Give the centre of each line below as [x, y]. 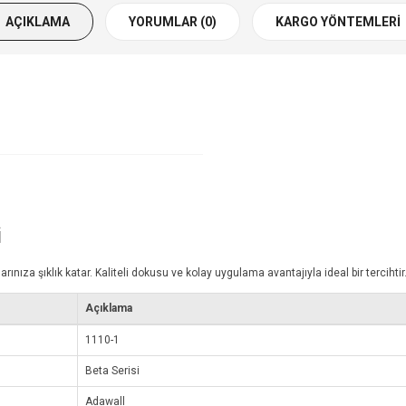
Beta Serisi [112, 371]
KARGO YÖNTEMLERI [338, 22]
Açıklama [109, 309]
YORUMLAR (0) [173, 22]
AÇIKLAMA [38, 22]
